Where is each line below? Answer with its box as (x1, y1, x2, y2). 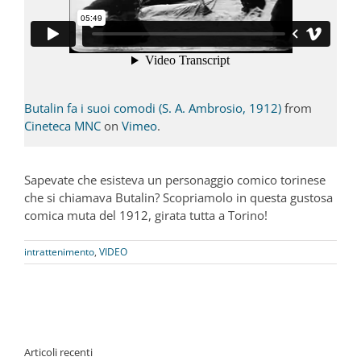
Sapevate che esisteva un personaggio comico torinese (24, 172, 326, 189)
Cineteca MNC (24, 118, 101, 135)
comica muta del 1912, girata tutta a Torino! (24, 207, 268, 224)
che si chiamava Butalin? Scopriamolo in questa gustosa (24, 189, 333, 206)
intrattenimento (24, 245, 94, 259)
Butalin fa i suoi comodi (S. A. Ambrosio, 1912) (24, 100, 281, 117)
